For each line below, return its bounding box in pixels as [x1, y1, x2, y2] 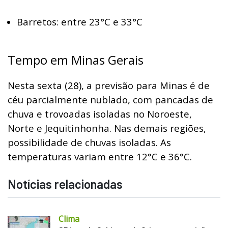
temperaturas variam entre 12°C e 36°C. [8, 150, 192, 163]
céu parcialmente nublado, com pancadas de [8, 93, 213, 106]
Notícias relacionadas [8, 176, 123, 191]
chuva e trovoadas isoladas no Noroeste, [8, 107, 192, 120]
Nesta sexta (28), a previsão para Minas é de [8, 78, 210, 92]
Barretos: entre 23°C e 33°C [17, 15, 142, 28]
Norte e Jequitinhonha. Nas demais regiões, [8, 121, 206, 134]
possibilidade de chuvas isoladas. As [8, 135, 171, 149]
